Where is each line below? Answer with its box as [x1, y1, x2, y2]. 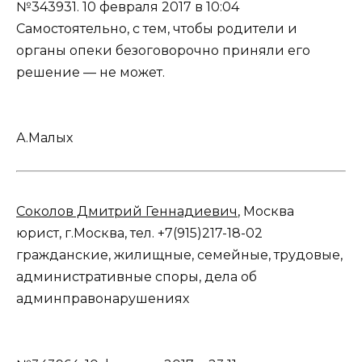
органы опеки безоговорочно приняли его [16, 42, 310, 58]
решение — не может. [16, 64, 165, 80]
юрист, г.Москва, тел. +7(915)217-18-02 [16, 225, 263, 242]
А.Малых [16, 130, 73, 146]
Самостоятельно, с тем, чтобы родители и [16, 20, 297, 36]
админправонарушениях [16, 291, 189, 307]
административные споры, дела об [16, 269, 257, 285]
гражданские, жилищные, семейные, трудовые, [16, 247, 343, 263]
